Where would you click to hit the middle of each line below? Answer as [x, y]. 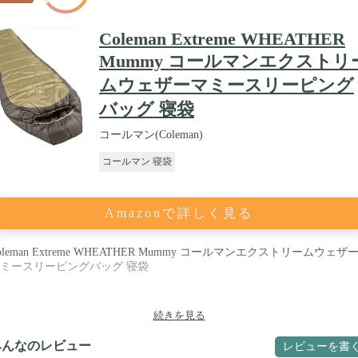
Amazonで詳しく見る [179, 213]
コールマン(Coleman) [151, 134]
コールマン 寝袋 [137, 161]
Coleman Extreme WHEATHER [222, 38]
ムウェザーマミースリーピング [227, 85]
